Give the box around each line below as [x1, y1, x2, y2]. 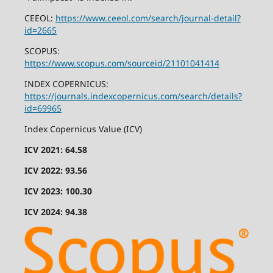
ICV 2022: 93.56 [24, 164, 87, 176]
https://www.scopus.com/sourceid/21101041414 [24, 57, 219, 69]
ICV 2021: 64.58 [24, 143, 87, 155]
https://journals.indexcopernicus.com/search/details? [24, 90, 242, 102]
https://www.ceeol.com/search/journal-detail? [55, 12, 241, 24]
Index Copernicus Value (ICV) [24, 122, 142, 135]
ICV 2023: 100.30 [24, 185, 92, 197]
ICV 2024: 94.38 [24, 205, 87, 218]
